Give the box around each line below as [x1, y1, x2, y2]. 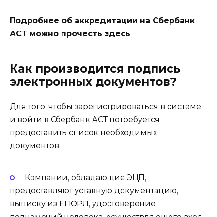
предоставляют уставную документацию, [10, 186, 178, 195]
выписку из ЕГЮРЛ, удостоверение [10, 199, 155, 208]
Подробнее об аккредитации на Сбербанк [10, 16, 195, 26]
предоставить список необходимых [10, 128, 157, 138]
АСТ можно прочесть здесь [10, 29, 130, 39]
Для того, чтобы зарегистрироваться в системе [10, 102, 201, 111]
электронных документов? [10, 75, 177, 89]
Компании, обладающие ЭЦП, [24, 172, 146, 182]
